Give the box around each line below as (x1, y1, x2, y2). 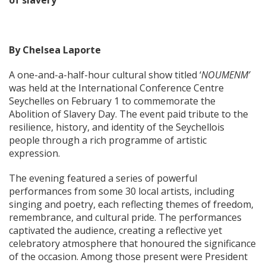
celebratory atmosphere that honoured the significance (9, 237, 256, 251)
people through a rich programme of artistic (9, 134, 207, 147)
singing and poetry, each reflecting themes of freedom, (9, 198, 254, 211)
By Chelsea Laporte (9, 43, 103, 57)
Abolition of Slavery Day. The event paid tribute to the (9, 107, 248, 121)
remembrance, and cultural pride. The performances (9, 211, 242, 224)
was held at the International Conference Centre (9, 81, 224, 95)
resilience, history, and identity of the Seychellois (9, 121, 224, 134)
